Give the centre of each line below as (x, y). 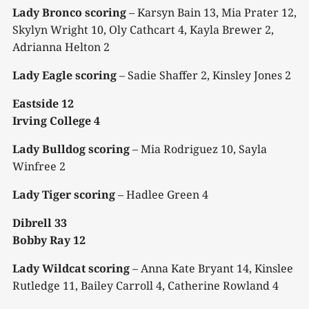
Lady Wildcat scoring (71, 269)
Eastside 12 (43, 104)
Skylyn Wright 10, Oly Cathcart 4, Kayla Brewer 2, (143, 30)
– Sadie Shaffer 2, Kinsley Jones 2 (205, 76)
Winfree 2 (39, 167)
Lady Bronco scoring (69, 13)
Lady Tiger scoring (64, 195)
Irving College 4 (56, 121)
